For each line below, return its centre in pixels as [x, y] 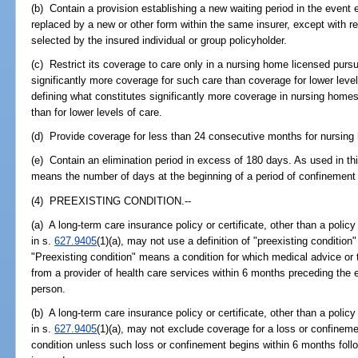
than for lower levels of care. [97, 112]
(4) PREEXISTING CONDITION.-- [111, 201]
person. [49, 288]
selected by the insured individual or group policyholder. [159, 40]
